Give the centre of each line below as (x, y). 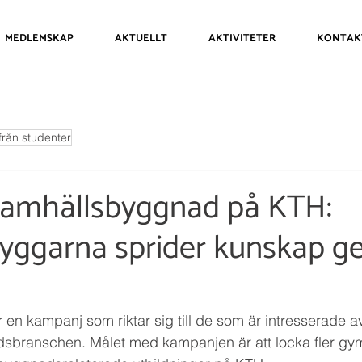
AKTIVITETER (242, 38)
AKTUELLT (141, 38)
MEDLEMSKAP (39, 38)
